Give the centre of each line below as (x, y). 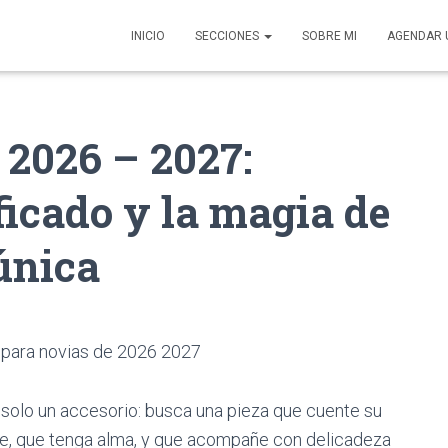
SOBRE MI (329, 36)
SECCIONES (228, 36)
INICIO (148, 36)
